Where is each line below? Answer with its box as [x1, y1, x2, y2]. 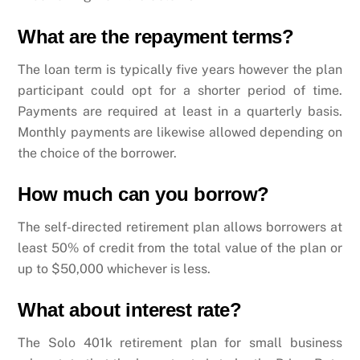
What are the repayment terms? [18, 26, 294, 48]
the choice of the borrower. [18, 145, 178, 162]
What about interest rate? [18, 298, 242, 321]
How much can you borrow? [18, 182, 269, 205]
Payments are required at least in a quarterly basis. [18, 104, 342, 120]
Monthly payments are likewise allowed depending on [18, 125, 342, 141]
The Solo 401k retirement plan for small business [18, 334, 342, 350]
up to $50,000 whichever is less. [18, 260, 211, 276]
